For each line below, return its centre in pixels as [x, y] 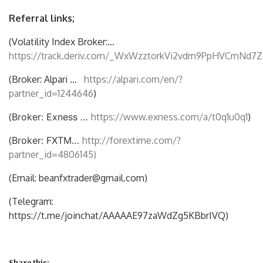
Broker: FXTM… [47, 140]
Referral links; [42, 18]
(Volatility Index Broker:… [62, 41]
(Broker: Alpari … [46, 79]
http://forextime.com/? [131, 140]
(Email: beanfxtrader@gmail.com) [78, 178]
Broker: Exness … [51, 117]
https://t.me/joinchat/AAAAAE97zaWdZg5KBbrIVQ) [119, 215]
